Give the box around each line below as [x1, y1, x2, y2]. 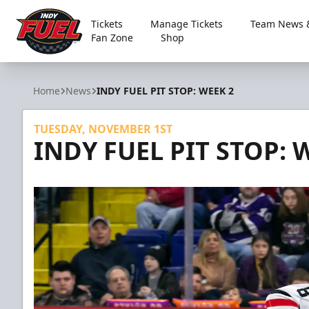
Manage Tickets [150, 17, 223, 30]
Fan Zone [90, 31, 133, 44]
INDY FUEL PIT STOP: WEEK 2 [97, 84, 234, 97]
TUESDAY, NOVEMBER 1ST [34, 121, 172, 137]
